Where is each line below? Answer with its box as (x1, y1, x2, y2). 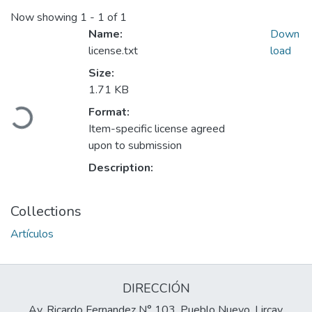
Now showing (10, 10, 80, 26)
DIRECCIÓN (122, 280, 190, 297)
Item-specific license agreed (88, 121, 225, 137)
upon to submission (88, 138, 182, 154)
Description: (88, 160, 153, 176)
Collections (10, 202, 81, 221)
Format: (88, 104, 130, 120)
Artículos (10, 226, 54, 242)
